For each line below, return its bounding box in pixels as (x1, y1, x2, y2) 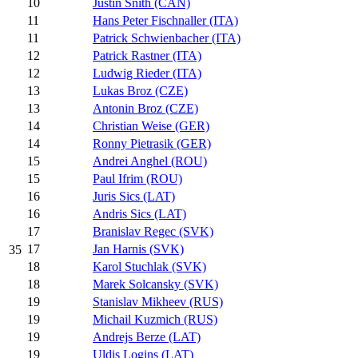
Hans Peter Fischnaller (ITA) (93, 14, 238, 28)
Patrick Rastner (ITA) (93, 49, 201, 63)
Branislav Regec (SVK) (93, 225, 213, 239)
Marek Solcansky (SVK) (93, 277, 218, 292)
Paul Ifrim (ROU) (93, 172, 182, 186)
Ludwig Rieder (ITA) (93, 66, 201, 81)
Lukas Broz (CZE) (93, 84, 188, 98)
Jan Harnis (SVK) (93, 242, 184, 257)
